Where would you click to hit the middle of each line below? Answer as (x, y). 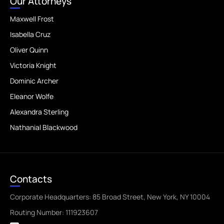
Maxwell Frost (32, 19)
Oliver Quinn (29, 50)
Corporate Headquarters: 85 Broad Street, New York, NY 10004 (110, 197)
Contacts (31, 179)
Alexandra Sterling (39, 112)
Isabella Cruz (30, 34)
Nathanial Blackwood (44, 127)
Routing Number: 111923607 (54, 212)
